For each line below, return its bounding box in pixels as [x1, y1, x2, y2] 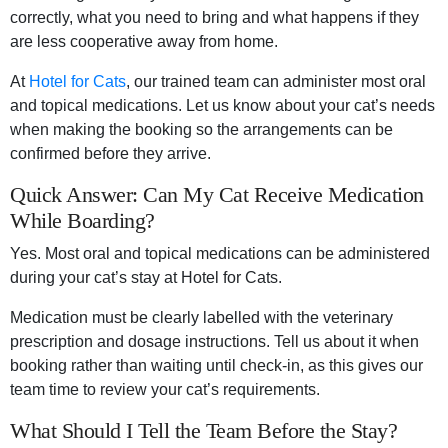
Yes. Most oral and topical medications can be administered [10, 245, 430, 263]
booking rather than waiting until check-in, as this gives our [10, 357, 423, 375]
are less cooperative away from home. [10, 33, 278, 51]
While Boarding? [10, 208, 155, 234]
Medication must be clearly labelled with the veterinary [10, 309, 393, 327]
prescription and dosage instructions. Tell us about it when [10, 333, 419, 351]
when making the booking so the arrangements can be [10, 121, 393, 139]
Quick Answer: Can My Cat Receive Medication [10, 182, 424, 208]
